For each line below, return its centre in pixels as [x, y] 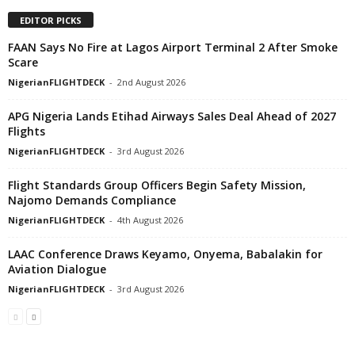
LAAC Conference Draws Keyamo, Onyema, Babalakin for [165, 254]
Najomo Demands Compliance [92, 200]
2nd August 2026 [151, 82]
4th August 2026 [150, 219]
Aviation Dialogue [57, 269]
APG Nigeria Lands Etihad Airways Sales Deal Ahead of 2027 [172, 116]
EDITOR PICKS [51, 20]
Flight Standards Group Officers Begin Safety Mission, [157, 185]
